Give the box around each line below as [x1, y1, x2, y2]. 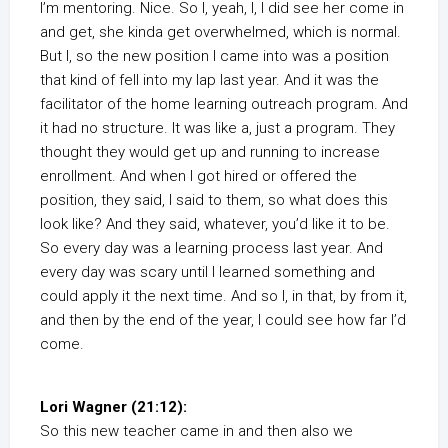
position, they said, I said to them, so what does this [40, 191, 388, 210]
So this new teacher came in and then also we [40, 422, 353, 441]
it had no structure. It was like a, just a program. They [40, 119, 395, 138]
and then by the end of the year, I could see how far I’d [40, 311, 406, 330]
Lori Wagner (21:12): [40, 398, 187, 417]
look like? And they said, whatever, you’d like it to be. [40, 215, 390, 234]
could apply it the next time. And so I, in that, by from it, [40, 287, 407, 306]
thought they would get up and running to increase [40, 143, 380, 162]
